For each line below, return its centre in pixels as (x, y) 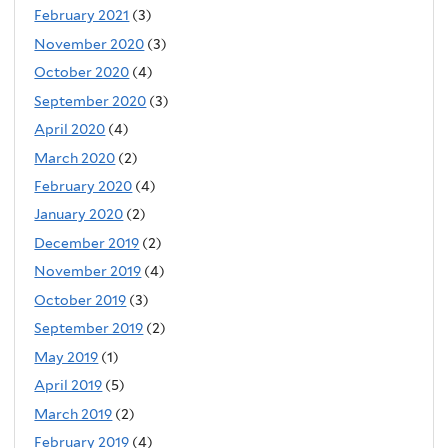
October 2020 (82, 72)
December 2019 (87, 242)
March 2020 (75, 157)
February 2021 (82, 15)
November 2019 (88, 271)
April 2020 (70, 129)
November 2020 (89, 43)
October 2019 (80, 299)
